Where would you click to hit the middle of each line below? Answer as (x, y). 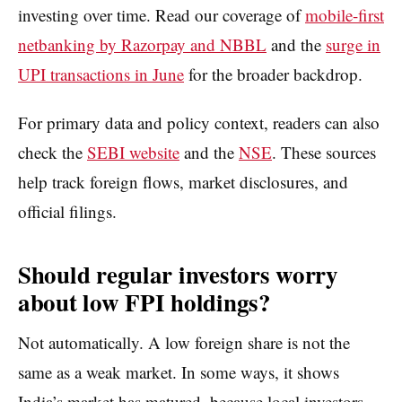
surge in (353, 45)
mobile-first (345, 15)
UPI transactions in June (101, 74)
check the (52, 153)
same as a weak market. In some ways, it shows (179, 372)
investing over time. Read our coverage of (162, 15)
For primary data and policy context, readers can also (199, 123)
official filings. (67, 212)
